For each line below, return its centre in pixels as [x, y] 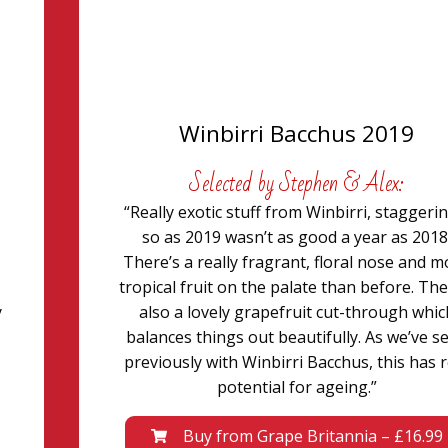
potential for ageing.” [296, 387]
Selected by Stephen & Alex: [297, 184]
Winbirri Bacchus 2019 [297, 133]
